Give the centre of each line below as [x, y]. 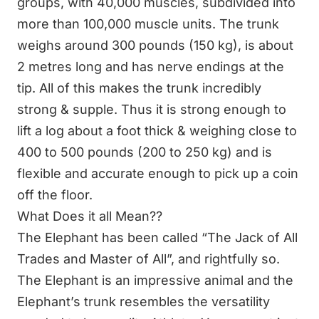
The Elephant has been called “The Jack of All [157, 237]
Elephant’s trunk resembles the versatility [143, 301]
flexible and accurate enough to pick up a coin [158, 173]
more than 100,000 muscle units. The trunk [148, 23]
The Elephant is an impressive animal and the [155, 280]
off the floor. [55, 194]
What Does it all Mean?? [90, 216]
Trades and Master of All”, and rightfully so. [148, 258]
